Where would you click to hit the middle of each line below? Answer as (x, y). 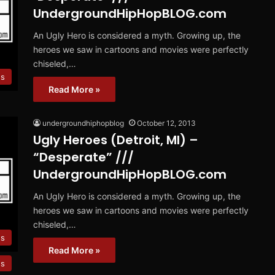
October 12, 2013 (166, 123)
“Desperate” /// (83, 157)
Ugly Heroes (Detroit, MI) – (116, 140)
